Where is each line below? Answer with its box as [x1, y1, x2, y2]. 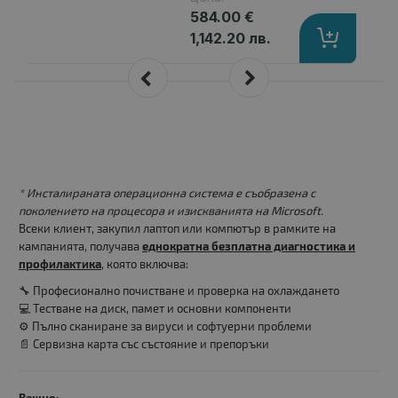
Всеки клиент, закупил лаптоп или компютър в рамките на [19, 221, 336, 236]
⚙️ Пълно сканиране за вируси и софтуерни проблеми [19, 319, 312, 334]
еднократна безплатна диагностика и [142, 239, 355, 253]
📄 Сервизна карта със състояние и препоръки [19, 337, 269, 352]
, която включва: [101, 257, 188, 272]
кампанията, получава [19, 239, 142, 254]
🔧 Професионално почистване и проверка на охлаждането [19, 283, 339, 298]
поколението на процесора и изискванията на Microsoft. [19, 203, 323, 219]
